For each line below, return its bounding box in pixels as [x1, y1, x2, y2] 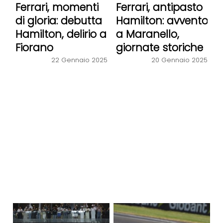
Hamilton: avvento [115, 13, 208, 28]
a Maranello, [115, 26, 179, 41]
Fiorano [15, 40, 53, 55]
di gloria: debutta [15, 13, 102, 28]
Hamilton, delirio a [15, 26, 107, 41]
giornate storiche [115, 40, 203, 55]
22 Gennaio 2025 [51, 56, 108, 65]
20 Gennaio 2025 [151, 56, 208, 65]
